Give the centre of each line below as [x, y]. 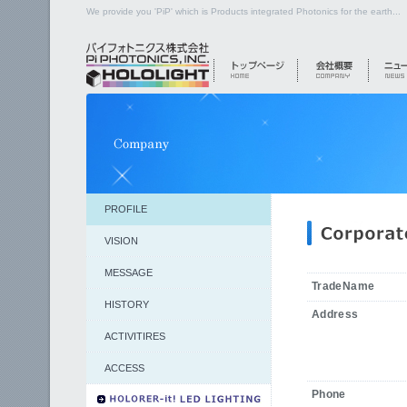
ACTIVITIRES [135, 336]
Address [335, 314]
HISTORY [127, 304]
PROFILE [126, 209]
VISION [121, 241]
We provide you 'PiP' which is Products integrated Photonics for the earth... [243, 11]
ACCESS [124, 368]
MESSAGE [129, 273]
